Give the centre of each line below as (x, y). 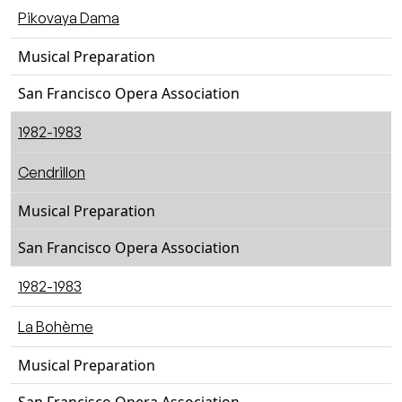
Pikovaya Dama (69, 18)
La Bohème (56, 327)
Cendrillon (52, 172)
